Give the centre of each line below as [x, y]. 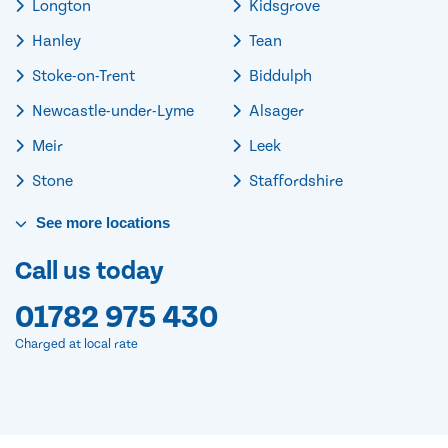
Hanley [55, 40]
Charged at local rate [76, 344]
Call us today [89, 271]
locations [136, 222]
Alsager [275, 110]
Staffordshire [294, 180]
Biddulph [279, 75]
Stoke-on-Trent [82, 75]
